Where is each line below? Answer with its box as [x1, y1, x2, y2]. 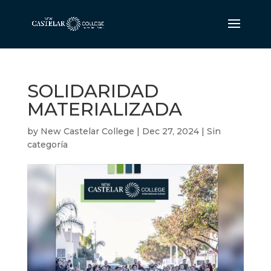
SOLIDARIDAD [27, 80, 158, 102]
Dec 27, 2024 [142, 126, 199, 137]
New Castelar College [40, 126, 134, 137]
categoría [27, 139, 68, 150]
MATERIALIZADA [27, 98, 182, 120]
